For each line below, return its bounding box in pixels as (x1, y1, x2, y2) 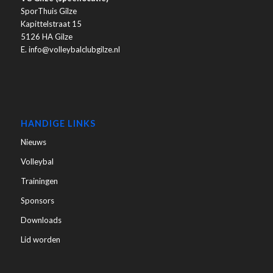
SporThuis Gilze (20, 5, 77, 16)
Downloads (20, 214, 62, 225)
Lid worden (20, 234, 60, 244)
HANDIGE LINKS (20, 118, 96, 129)
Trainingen (20, 175, 58, 186)
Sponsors (20, 195, 54, 205)
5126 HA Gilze (20, 31, 73, 41)
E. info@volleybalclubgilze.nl (20, 44, 120, 54)
